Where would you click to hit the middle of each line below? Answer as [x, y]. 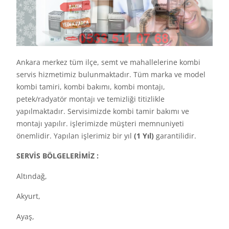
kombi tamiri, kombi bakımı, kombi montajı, [91, 87]
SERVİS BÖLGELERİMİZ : [58, 156]
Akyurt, [28, 196]
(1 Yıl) [145, 136]
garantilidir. [176, 136]
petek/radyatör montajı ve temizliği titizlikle [90, 99]
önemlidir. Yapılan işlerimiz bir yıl [75, 136]
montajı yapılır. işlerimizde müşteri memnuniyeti [100, 123]
